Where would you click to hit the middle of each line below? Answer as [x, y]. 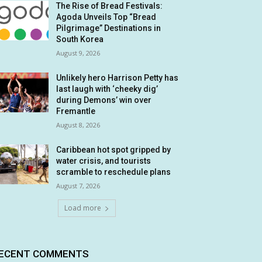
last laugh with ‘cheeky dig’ [107, 89]
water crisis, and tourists [104, 161]
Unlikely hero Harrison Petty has [118, 78]
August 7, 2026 [78, 186]
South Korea [80, 39]
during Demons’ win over [104, 100]
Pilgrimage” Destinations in [109, 28]
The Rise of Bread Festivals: [110, 6]
